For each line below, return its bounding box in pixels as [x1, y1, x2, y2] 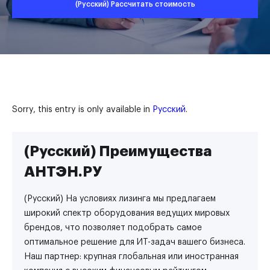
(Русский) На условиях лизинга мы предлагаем [24, 195, 216, 203]
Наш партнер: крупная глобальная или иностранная [24, 253, 239, 261]
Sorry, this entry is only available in [12, 105, 152, 114]
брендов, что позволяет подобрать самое [24, 224, 202, 232]
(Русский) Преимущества [24, 144, 212, 159]
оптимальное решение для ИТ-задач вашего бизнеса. [24, 238, 245, 246]
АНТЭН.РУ [24, 165, 102, 179]
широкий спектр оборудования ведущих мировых [24, 209, 230, 218]
